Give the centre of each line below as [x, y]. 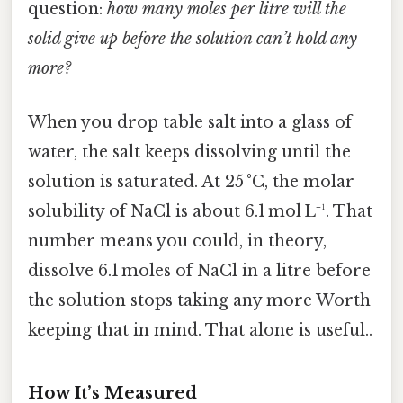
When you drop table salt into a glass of [190, 122]
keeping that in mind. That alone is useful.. [200, 330]
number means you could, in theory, [177, 241]
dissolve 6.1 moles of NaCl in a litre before [199, 270]
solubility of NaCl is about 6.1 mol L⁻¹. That [200, 211]
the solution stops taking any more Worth [199, 300]
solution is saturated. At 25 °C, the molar [191, 181]
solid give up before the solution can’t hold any [193, 39]
